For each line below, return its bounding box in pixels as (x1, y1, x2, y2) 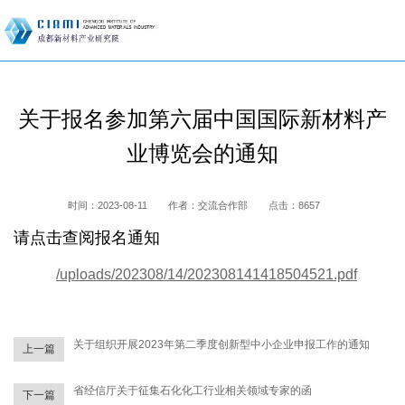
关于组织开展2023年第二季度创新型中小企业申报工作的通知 (73, 337, 370, 351)
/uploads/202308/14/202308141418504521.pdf (56, 266, 357, 282)
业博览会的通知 (127, 140, 278, 165)
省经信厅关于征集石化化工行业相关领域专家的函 (73, 383, 312, 397)
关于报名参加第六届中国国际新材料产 (18, 106, 387, 131)
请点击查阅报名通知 (14, 228, 160, 247)
